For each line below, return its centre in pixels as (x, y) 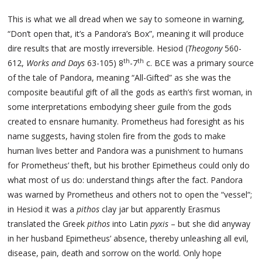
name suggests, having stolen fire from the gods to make (117, 136)
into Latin (130, 224)
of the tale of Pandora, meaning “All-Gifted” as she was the (120, 78)
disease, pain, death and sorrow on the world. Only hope (115, 253)
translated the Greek (48, 224)
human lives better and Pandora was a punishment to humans (126, 151)
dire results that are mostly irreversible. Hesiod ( (98, 49)
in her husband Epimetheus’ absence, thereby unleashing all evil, (128, 239)
